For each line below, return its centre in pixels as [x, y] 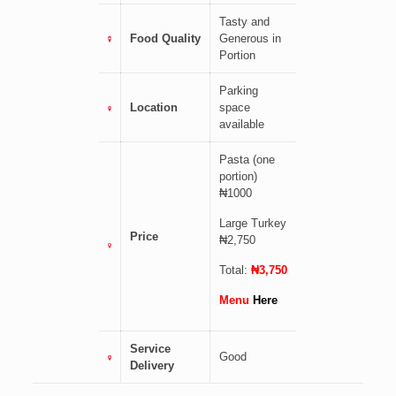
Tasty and [245, 22]
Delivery [152, 366]
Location [154, 108]
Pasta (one [247, 160]
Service [151, 349]
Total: [236, 270]
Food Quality [166, 39]
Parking [239, 91]
